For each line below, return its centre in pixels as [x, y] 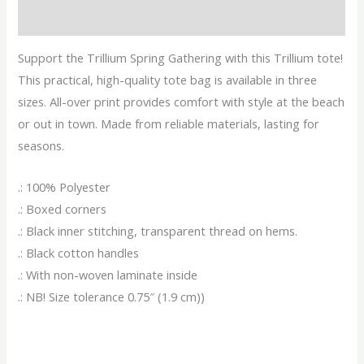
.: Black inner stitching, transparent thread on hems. [158, 230]
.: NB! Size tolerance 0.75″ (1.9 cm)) [112, 296]
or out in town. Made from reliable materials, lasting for [169, 124]
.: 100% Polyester [65, 186]
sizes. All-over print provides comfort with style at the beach [182, 102]
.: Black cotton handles [79, 252]
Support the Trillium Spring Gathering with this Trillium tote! [181, 58]
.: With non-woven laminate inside [108, 274]
